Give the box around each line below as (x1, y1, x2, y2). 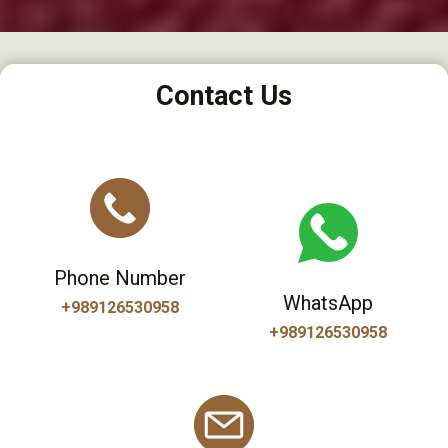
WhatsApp (283, 291, 373, 316)
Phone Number (54, 266, 186, 291)
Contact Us (156, 80, 292, 113)
